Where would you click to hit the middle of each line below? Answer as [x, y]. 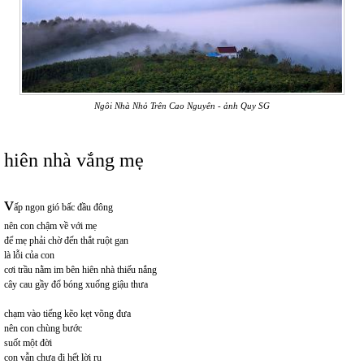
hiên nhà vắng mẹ [74, 160]
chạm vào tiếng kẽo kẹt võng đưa [67, 313]
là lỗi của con [29, 255]
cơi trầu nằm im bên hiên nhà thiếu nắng [80, 269]
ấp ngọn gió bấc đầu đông [63, 207]
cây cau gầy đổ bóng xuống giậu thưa [76, 284]
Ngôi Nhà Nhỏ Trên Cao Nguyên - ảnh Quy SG [182, 105]
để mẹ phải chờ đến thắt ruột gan [66, 240]
